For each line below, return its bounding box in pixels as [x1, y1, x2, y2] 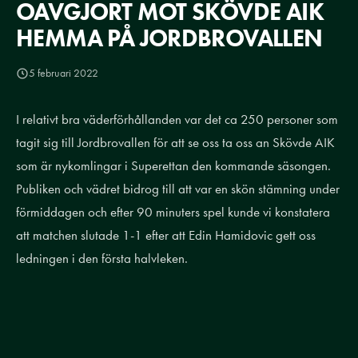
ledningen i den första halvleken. [16, 250, 188, 266]
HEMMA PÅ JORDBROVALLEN [16, 23, 323, 53]
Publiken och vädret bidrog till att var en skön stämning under [16, 181, 340, 197]
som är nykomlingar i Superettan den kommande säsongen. [16, 157, 331, 173]
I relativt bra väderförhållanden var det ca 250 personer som [16, 111, 338, 127]
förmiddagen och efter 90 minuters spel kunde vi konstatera [16, 204, 330, 220]
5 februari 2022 [29, 66, 98, 80]
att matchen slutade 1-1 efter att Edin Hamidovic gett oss [16, 227, 316, 243]
